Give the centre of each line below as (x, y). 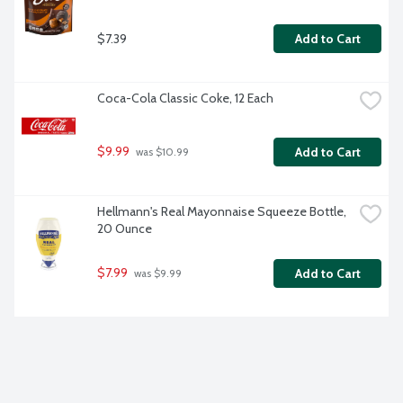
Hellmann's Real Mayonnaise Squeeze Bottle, (222, 212)
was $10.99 (161, 152)
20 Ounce (125, 229)
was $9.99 (157, 274)
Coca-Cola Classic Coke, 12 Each (185, 99)
